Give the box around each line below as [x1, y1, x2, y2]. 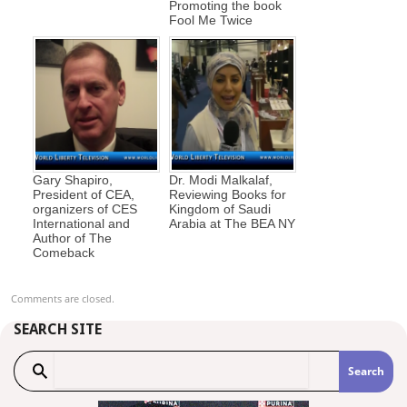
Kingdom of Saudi [169, 201, 271, 216]
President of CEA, [33, 186, 134, 202]
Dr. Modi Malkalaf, [169, 172, 273, 187]
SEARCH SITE [14, 320, 102, 338]
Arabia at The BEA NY [169, 215, 295, 231]
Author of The [33, 230, 112, 245]
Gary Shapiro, [33, 172, 113, 187]
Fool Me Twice [169, 12, 253, 27]
